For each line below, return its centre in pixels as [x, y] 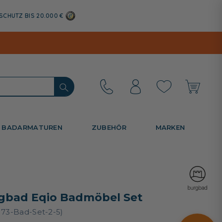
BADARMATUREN [32, 127]
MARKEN [170, 127]
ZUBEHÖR [109, 127]
